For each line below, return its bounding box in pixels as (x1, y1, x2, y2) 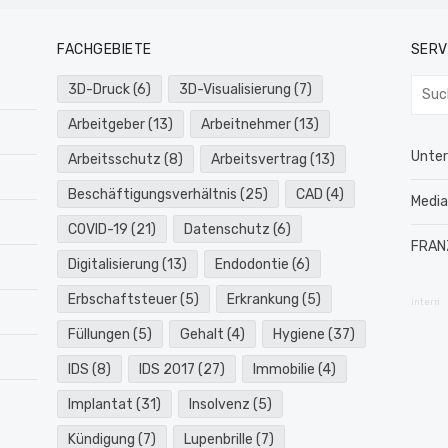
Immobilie (252, 361, 315, 378)
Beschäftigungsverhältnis (68, 186, 238, 203)
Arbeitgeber (68, 116, 146, 133)
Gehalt (180, 326, 225, 343)
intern (410, 297, 440, 307)
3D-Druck (68, 81, 131, 98)
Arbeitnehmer (201, 116, 292, 133)
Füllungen (68, 326, 131, 343)
